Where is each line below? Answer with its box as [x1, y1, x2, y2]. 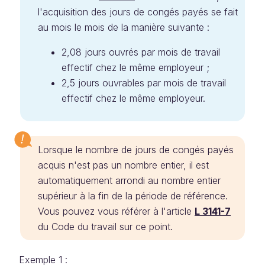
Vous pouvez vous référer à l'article [38, 205, 195, 217]
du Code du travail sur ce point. [38, 221, 173, 232]
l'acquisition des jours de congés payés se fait [38, 6, 238, 18]
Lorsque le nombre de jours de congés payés [38, 144, 234, 156]
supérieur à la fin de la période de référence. [38, 190, 228, 202]
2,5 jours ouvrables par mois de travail [62, 77, 226, 89]
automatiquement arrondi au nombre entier [38, 174, 221, 186]
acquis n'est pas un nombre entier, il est [38, 159, 209, 171]
